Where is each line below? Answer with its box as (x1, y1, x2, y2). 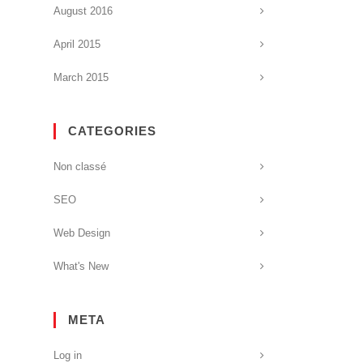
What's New (53, 260, 109, 272)
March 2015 (53, 71, 109, 83)
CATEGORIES (68, 124, 156, 138)
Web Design (53, 227, 110, 239)
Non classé (53, 160, 106, 173)
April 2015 (53, 38, 100, 50)
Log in (53, 349, 82, 361)
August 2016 (53, 5, 113, 17)
